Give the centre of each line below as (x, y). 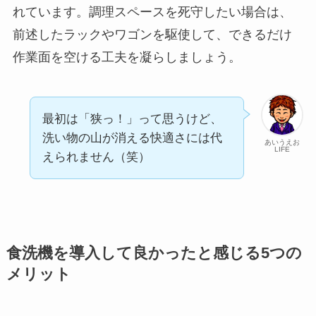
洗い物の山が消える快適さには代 (132, 138)
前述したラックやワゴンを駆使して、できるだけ (152, 34)
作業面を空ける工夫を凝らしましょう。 (127, 57)
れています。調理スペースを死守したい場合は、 (152, 12)
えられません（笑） (96, 157)
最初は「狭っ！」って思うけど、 (132, 119)
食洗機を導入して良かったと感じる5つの (154, 253)
